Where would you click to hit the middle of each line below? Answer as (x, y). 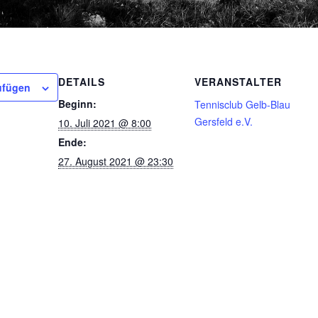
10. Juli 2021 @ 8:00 (105, 122)
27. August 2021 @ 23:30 (116, 161)
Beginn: (78, 103)
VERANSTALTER (238, 81)
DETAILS (82, 81)
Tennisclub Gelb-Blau (243, 104)
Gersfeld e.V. (224, 121)
